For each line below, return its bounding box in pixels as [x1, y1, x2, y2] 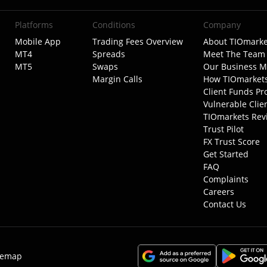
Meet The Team [203, 48, 265, 60]
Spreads [92, 48, 126, 60]
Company [203, 19, 241, 30]
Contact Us [203, 198, 246, 210]
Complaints [203, 173, 249, 185]
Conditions [92, 19, 136, 30]
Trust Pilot [203, 123, 244, 135]
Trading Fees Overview [92, 36, 184, 47]
